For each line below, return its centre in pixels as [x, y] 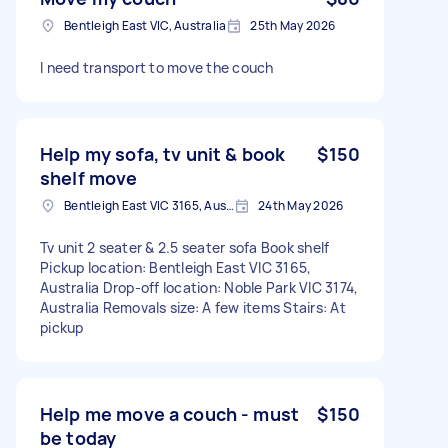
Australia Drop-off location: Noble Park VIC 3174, [199, 287]
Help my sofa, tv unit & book [163, 153]
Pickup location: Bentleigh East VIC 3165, [176, 267]
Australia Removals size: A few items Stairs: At [193, 307]
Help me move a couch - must [170, 413]
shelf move [89, 177]
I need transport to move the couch [157, 67]
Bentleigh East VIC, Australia [145, 25]
